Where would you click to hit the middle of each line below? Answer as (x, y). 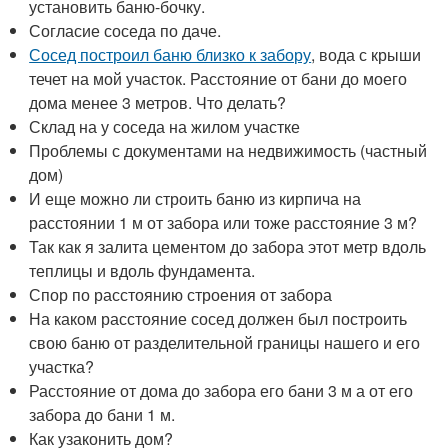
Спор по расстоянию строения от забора (181, 295)
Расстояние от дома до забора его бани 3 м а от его (221, 391)
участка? (62, 367)
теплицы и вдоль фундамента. (142, 271)
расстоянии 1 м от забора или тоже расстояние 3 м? (223, 223)
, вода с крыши (366, 55)
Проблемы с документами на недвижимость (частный (228, 151)
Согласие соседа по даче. (125, 31)
